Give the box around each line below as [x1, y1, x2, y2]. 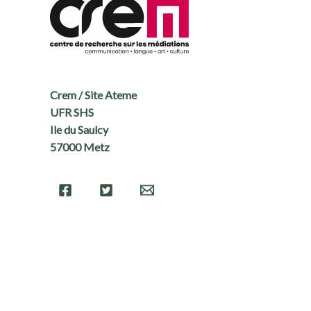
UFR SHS [50, 106, 94, 119]
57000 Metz [50, 140, 110, 154]
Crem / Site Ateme [50, 88, 137, 102]
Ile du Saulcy [50, 123, 108, 137]
